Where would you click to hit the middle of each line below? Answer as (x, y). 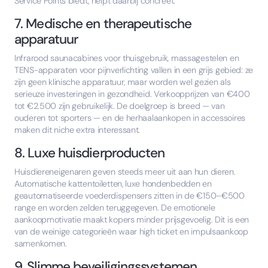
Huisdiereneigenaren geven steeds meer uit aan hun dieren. (125, 172)
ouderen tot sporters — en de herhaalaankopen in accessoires (130, 118)
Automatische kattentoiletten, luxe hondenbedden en (113, 184)
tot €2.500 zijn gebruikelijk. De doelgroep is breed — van (120, 106)
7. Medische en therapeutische (103, 24)
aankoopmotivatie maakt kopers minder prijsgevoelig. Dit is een (132, 220)
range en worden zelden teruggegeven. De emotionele (115, 208)
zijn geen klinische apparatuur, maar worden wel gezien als (123, 82)
